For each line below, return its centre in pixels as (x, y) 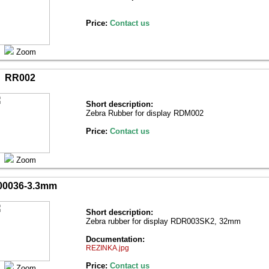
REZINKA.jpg (107, 248)
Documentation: (115, 239)
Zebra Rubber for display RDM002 (145, 113)
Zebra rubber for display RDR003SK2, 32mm (163, 221)
